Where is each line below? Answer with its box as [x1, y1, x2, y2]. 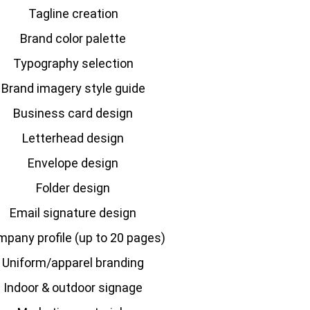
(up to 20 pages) [74, 230, 165, 245]
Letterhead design [22, 131, 125, 145]
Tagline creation [28, 6, 118, 21]
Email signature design [10, 206, 137, 220]
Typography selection [12, 56, 134, 71]
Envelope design [28, 156, 119, 170]
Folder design [36, 181, 111, 195]
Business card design [13, 106, 134, 120]
